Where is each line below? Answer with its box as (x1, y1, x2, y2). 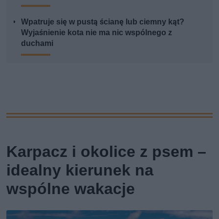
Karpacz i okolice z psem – (6, 142, 207, 161)
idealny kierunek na (6, 161, 154, 180)
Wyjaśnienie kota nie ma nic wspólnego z (21, 28, 173, 38)
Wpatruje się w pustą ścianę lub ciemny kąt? (21, 17, 185, 27)
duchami (21, 39, 54, 48)
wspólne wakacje (6, 179, 135, 198)
